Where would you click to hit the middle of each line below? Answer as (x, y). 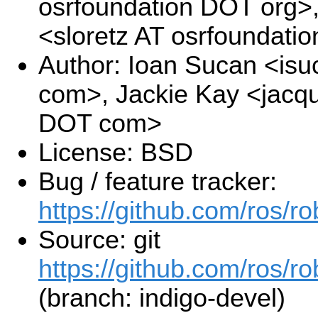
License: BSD (116, 153)
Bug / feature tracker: (158, 182)
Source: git (99, 240)
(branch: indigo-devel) (162, 298)
